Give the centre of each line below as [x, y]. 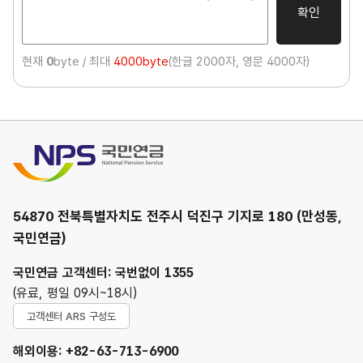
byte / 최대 [82, 62]
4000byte [139, 62]
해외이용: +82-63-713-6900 [96, 351]
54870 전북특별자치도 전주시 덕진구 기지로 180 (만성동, [177, 216]
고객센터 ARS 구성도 [71, 316]
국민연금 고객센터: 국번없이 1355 [103, 273]
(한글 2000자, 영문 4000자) [239, 62]
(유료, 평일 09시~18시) [75, 293]
